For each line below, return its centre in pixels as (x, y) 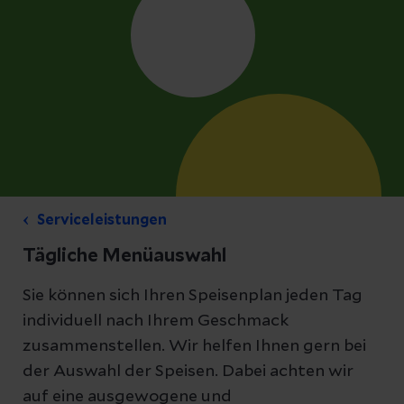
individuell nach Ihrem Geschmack (156, 321)
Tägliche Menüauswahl (124, 256)
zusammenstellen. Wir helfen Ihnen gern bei (194, 346)
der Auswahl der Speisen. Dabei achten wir (188, 372)
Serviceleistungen (102, 220)
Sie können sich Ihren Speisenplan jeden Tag (193, 296)
